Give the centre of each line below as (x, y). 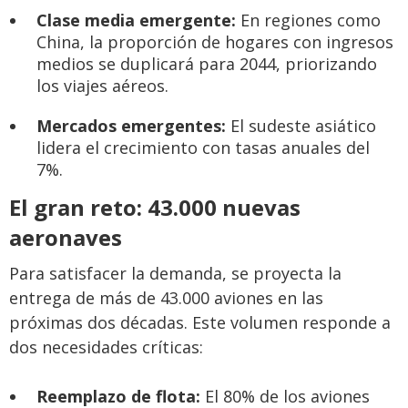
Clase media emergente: (136, 20)
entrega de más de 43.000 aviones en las (166, 297)
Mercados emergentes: (131, 125)
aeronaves (66, 237)
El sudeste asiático (301, 125)
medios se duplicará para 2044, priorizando (207, 63)
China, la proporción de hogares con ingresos (215, 41)
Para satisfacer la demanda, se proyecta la (175, 273)
